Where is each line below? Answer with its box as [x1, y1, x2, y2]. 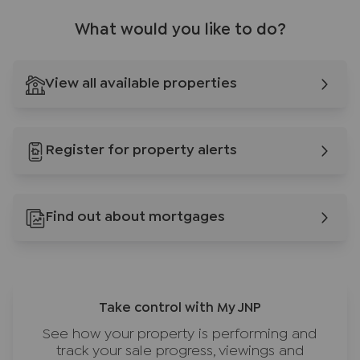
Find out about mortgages [45, 211, 225, 224]
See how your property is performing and [43, 329, 317, 342]
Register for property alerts [45, 145, 237, 157]
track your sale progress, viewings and [55, 346, 305, 358]
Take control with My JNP [99, 302, 261, 315]
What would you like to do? [74, 23, 286, 38]
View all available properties [45, 78, 237, 91]
